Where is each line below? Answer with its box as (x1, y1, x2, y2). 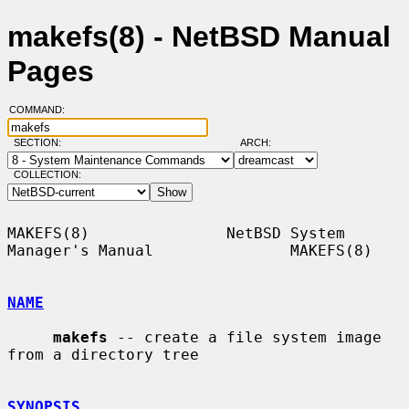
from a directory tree (7, 345, 199, 363)
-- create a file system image (108, 328, 382, 346)
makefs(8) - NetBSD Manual (7, 20, 391, 54)
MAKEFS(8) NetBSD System (7, 224, 345, 242)
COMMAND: (8, 104, 76, 116)
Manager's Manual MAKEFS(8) (7, 241, 372, 259)
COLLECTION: (13, 169, 81, 181)
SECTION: (13, 137, 69, 149)
